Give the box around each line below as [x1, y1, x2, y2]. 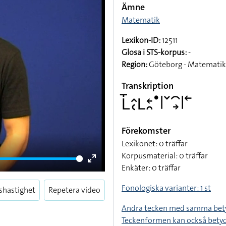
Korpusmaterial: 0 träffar [122, 150, 208, 161]
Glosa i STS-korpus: [122, 47, 187, 58]
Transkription [122, 80, 174, 92]
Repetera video [48, 185, 100, 195]
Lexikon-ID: [122, 35, 160, 45]
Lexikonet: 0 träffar [122, 138, 188, 149]
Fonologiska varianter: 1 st [122, 183, 211, 193]
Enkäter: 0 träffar [122, 162, 181, 173]
